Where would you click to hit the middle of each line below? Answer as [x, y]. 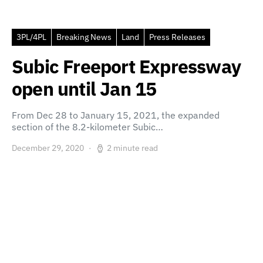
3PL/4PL [31, 37]
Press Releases [177, 37]
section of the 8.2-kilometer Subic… [87, 127]
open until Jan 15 [84, 89]
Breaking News [84, 37]
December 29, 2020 [48, 148]
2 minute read [132, 148]
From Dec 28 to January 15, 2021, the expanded [116, 115]
